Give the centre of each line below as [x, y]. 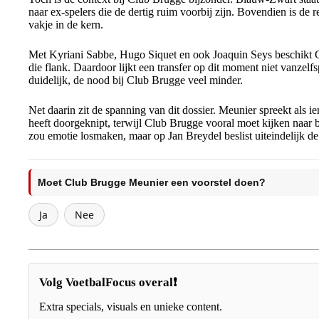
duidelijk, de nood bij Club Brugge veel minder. [136, 80]
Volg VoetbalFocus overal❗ [108, 282]
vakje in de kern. [66, 25]
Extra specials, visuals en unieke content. [131, 307]
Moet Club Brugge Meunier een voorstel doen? [152, 182]
